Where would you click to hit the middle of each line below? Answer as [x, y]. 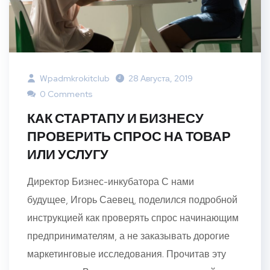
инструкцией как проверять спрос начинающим [133, 218]
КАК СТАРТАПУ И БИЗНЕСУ [115, 119]
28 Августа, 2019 [161, 79]
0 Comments [65, 94]
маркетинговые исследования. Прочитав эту [127, 254]
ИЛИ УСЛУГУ [68, 155]
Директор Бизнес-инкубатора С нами [111, 182]
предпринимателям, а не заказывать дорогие [128, 236]
